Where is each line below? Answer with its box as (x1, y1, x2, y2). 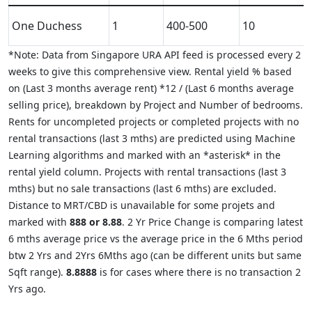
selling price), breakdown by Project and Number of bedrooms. (8, 98, 303, 111)
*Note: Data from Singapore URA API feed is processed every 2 (8, 48, 301, 61)
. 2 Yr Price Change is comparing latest (122, 215, 303, 228)
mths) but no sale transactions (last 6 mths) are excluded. (8, 182, 276, 195)
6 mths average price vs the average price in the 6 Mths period (8, 232, 303, 245)
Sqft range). (8, 265, 66, 279)
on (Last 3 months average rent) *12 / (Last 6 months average (8, 81, 294, 95)
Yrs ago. (8, 282, 46, 295)
